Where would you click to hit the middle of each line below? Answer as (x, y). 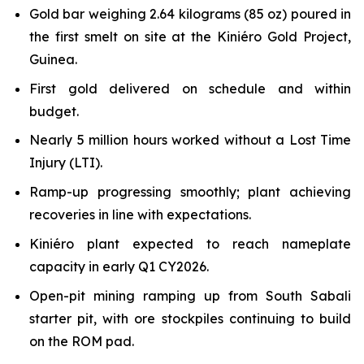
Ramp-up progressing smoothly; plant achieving (190, 192)
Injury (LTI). (66, 163)
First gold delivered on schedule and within (190, 88)
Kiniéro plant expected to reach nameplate (190, 243)
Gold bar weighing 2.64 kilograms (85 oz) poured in (190, 14)
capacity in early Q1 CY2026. (119, 266)
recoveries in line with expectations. (140, 215)
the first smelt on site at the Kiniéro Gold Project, (190, 37)
